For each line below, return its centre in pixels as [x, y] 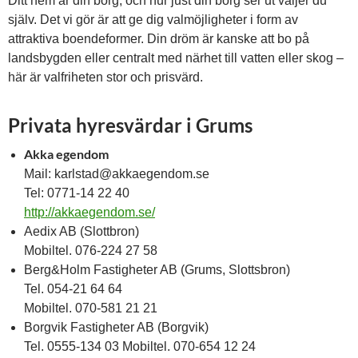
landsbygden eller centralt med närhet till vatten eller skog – [176, 58]
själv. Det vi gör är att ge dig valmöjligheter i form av [153, 20]
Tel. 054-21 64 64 [73, 289]
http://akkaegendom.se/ [89, 212]
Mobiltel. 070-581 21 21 [91, 308]
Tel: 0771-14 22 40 [77, 193]
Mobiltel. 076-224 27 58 [91, 251]
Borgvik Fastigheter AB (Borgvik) [116, 327]
